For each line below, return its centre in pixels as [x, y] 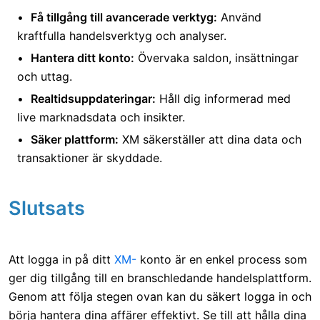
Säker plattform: [75, 139]
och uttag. [45, 76]
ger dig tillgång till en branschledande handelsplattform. [160, 277]
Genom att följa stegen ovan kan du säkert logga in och [160, 296]
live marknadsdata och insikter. [101, 117]
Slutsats [47, 208]
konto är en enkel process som [222, 259]
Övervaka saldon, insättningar [216, 57]
